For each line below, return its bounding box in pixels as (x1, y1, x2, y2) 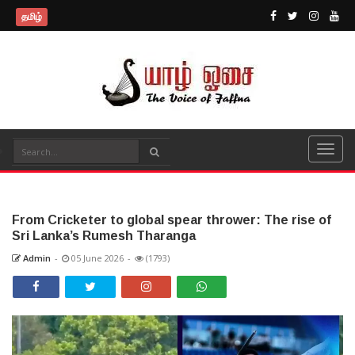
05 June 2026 (69, 252, 124, 264)
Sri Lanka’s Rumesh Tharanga (12, 229, 196, 242)
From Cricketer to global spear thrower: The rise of (12, 213, 331, 227)
